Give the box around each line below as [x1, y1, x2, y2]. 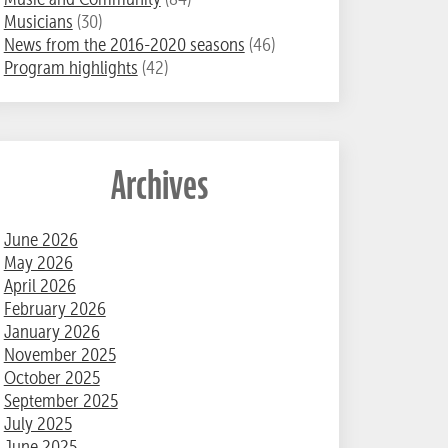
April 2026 [3, 274, 76, 298]
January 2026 [3, 320, 100, 344]
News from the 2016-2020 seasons [3, 32, 245, 56]
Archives [110, 159, 209, 213]
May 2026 [3, 251, 73, 275]
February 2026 [3, 297, 106, 321]
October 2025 [3, 366, 100, 390]
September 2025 [3, 389, 118, 413]
